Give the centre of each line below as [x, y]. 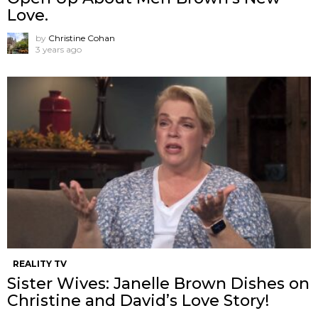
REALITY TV [40, 263]
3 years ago [59, 50]
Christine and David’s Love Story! [138, 300]
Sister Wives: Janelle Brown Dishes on [158, 283]
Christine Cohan [82, 38]
